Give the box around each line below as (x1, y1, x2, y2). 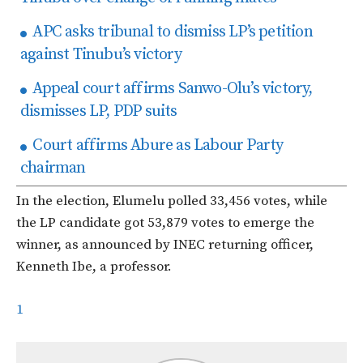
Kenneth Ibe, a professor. (16, 258, 172, 276)
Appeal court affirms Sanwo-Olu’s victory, (29, 79, 313, 100)
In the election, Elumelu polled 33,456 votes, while (16, 192, 327, 211)
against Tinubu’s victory (20, 45, 181, 66)
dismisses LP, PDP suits (20, 101, 177, 122)
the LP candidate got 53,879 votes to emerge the (16, 214, 314, 233)
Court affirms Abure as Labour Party (29, 135, 284, 156)
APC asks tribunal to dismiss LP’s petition (29, 22, 313, 43)
